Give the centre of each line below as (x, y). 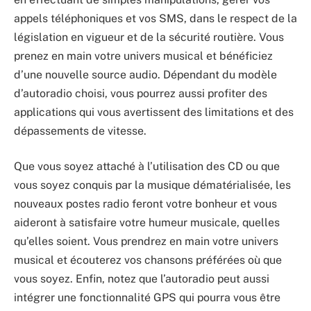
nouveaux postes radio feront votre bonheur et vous (145, 204)
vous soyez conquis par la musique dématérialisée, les (152, 185)
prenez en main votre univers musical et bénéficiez (143, 56)
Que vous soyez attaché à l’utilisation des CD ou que (147, 167)
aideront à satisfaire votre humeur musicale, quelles (147, 223)
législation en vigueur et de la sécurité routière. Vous (149, 37)
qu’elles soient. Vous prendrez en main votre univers (146, 242)
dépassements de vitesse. (80, 131)
